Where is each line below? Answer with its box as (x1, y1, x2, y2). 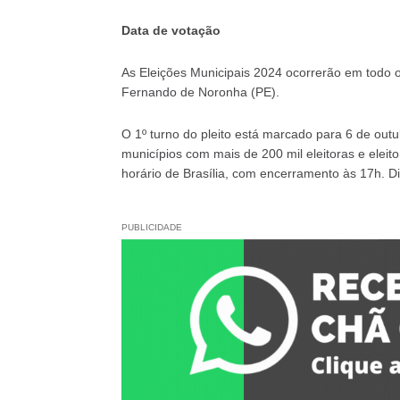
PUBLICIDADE (121, 222, 182, 233)
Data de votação (121, 23, 221, 38)
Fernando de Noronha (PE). (121, 85, 279, 100)
